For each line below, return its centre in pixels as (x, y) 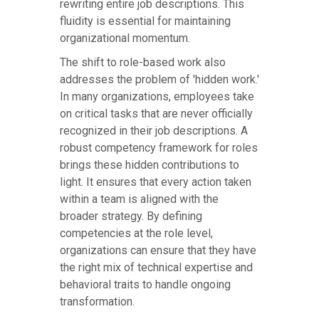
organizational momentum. (125, 38)
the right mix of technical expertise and (156, 268)
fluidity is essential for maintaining (145, 21)
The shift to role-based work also (143, 63)
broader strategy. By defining (131, 216)
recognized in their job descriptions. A (154, 131)
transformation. (97, 302)
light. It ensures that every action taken (156, 182)
